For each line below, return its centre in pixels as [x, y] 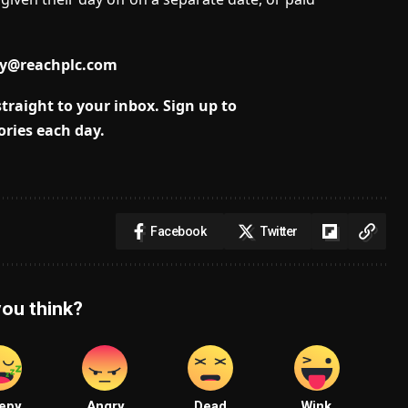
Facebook [178, 232]
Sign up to [199, 106]
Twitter [279, 232]
